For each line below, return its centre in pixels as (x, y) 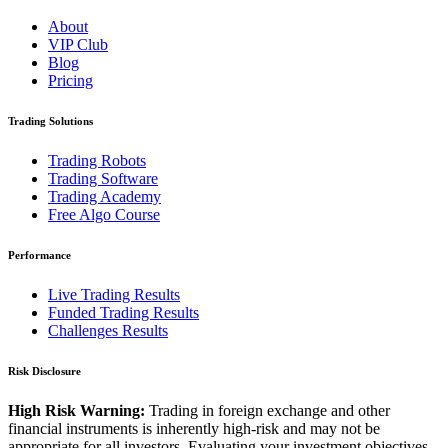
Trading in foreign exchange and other (269, 410)
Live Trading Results (114, 294)
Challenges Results (108, 330)
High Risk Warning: (76, 410)
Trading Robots (97, 160)
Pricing (70, 81)
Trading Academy (104, 196)
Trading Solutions (50, 121)
